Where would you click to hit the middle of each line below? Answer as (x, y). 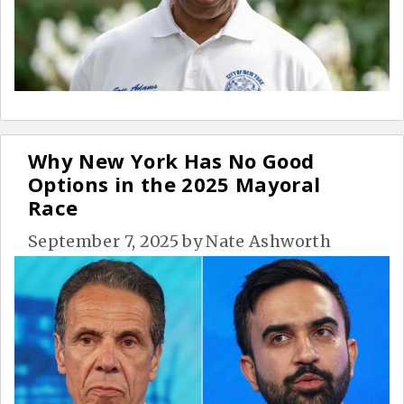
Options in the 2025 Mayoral (174, 184)
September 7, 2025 (103, 241)
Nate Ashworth (268, 241)
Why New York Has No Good (171, 160)
